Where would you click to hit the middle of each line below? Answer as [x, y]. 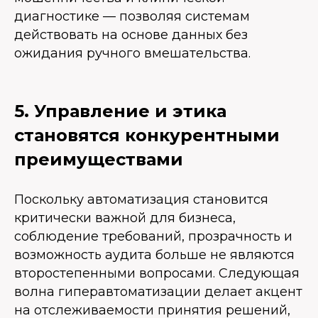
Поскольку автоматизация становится [141, 200]
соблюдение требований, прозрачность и [153, 237]
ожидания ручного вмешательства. [132, 54]
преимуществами [99, 160]
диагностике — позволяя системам [132, 17]
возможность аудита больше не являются [154, 255]
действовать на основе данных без [131, 35]
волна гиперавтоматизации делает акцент [158, 292]
